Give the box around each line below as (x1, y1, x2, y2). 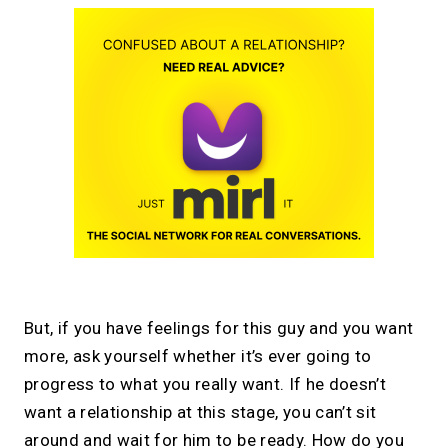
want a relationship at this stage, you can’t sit (24, 402, 377, 423)
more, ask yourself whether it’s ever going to (24, 346, 372, 367)
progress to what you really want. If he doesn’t (24, 374, 386, 395)
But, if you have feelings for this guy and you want (24, 318, 414, 339)
